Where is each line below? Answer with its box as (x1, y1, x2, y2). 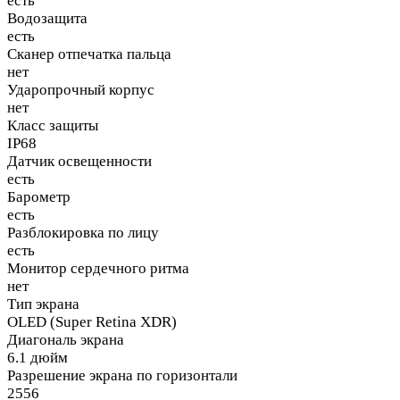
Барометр (7, 188, 71, 206)
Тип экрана (7, 296, 79, 313)
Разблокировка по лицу (7, 224, 159, 242)
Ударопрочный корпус (7, 81, 154, 99)
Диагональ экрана (7, 331, 124, 349)
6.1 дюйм (7, 349, 68, 367)
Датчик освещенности (7, 153, 152, 171)
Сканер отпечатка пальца (7, 46, 171, 63)
